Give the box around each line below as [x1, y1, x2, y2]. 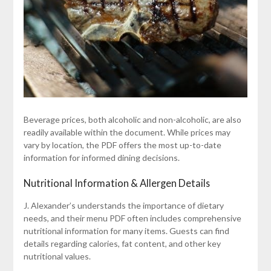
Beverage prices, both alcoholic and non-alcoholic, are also [23, 114, 241, 125]
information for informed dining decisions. [23, 152, 180, 163]
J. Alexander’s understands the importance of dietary [23, 200, 224, 211]
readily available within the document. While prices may [23, 127, 230, 138]
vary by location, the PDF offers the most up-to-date [23, 140, 221, 151]
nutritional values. [23, 251, 91, 262]
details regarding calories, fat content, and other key [23, 238, 221, 249]
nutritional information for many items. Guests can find [23, 226, 229, 237]
